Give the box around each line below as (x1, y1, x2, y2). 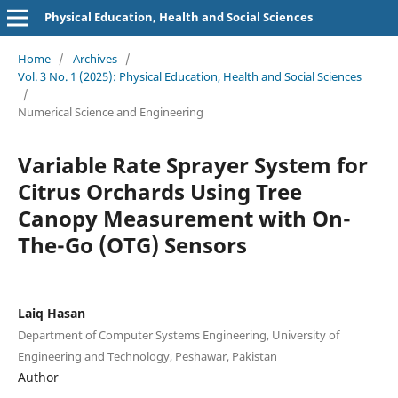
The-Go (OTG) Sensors (17, 229, 247, 259)
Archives (72, 50, 117, 67)
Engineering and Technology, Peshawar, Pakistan (17, 347, 277, 364)
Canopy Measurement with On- (17, 203, 351, 233)
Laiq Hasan (17, 304, 85, 322)
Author (17, 368, 59, 386)
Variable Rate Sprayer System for (17, 149, 368, 179)
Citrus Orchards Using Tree (17, 176, 302, 206)
